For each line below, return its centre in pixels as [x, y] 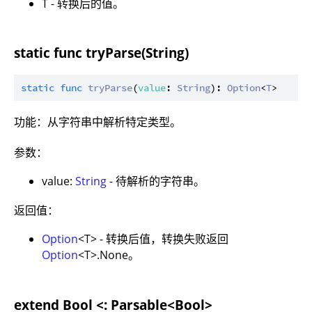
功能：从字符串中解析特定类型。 [97, 122]
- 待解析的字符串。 [156, 181]
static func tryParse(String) [101, 53]
